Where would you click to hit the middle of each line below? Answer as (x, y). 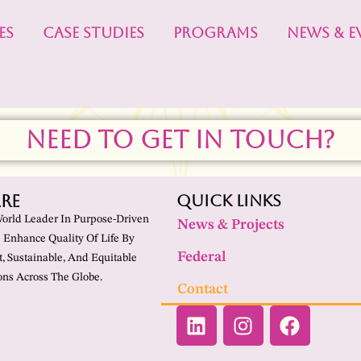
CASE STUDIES (94, 33)
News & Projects (230, 225)
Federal (201, 257)
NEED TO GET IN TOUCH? (180, 140)
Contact (202, 289)
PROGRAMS (216, 33)
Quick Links (228, 201)
